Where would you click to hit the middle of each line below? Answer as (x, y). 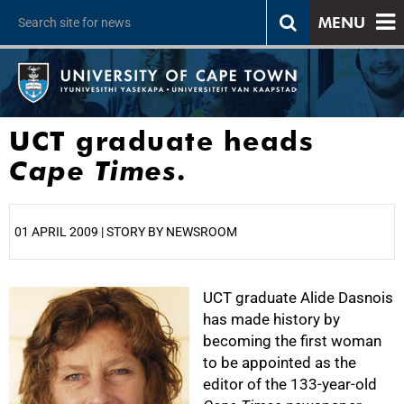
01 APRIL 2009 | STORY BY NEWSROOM (126, 232)
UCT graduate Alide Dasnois (298, 298)
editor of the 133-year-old (290, 384)
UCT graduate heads (161, 141)
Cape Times (93, 170)
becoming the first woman (292, 341)
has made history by (271, 319)
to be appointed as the (280, 363)
